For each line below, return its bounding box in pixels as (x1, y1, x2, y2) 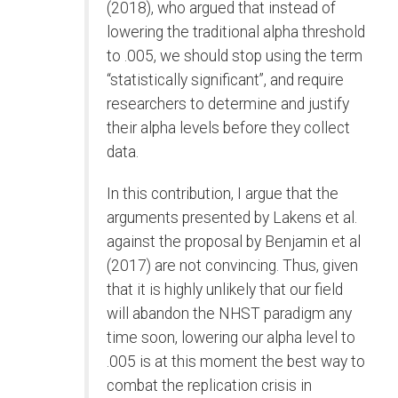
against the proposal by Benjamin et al (107, 233, 361, 251)
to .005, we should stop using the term (107, 47, 362, 66)
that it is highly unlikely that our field (107, 281, 343, 299)
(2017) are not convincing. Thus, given (107, 257, 358, 275)
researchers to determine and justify (107, 95, 349, 114)
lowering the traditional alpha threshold (107, 23, 365, 42)
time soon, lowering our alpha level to (107, 329, 355, 347)
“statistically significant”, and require (107, 71, 344, 90)
